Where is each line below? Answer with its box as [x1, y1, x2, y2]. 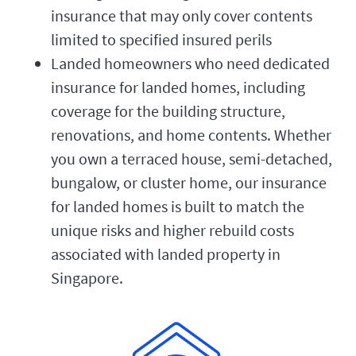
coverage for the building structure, [51, 101, 285, 122]
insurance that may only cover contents [51, 6, 312, 26]
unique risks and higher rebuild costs [51, 220, 294, 241]
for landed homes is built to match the [51, 196, 304, 217]
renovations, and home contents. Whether [51, 125, 331, 145]
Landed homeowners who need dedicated [51, 53, 330, 74]
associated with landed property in [51, 244, 281, 265]
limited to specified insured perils [51, 29, 272, 50]
